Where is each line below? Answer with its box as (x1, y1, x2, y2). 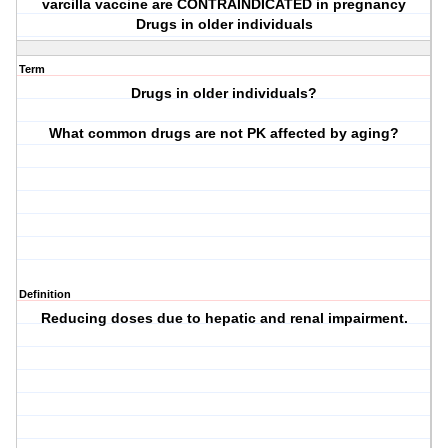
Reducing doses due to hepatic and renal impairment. (40, 310, 408, 327)
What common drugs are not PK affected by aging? (49, 125, 400, 142)
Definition (19, 288, 71, 301)
